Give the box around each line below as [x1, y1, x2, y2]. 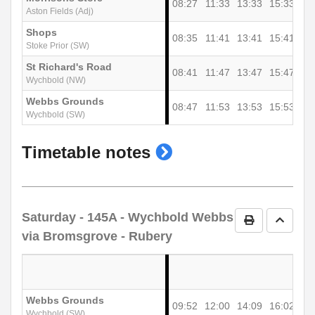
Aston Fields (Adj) [26, 6, 94, 17]
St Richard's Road [26, 61, 112, 73]
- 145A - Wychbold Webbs [76, 210, 233, 225]
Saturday [22, 210, 76, 225]
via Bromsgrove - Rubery [22, 229, 172, 244]
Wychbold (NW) [26, 75, 86, 86]
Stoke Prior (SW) [26, 41, 89, 51]
